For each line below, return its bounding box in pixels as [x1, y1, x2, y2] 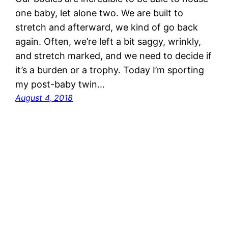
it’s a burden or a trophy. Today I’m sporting [15, 64, 205, 75]
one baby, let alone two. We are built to [15, 7, 184, 18]
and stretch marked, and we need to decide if [15, 50, 212, 61]
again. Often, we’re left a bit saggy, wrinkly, [15, 36, 202, 47]
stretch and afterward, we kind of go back [15, 21, 198, 33]
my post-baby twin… [15, 78, 105, 90]
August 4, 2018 [15, 92, 73, 103]
